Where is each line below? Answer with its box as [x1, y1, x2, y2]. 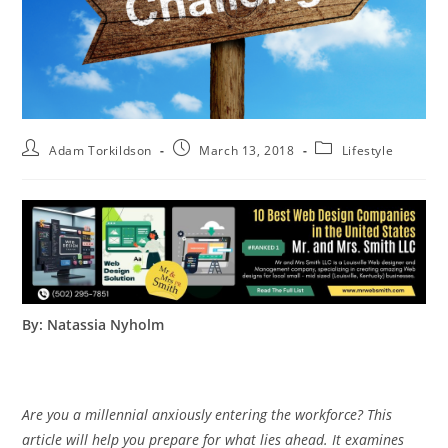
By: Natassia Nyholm [22, 314, 165, 334]
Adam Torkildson [49, 141, 153, 159]
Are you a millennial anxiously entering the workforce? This [22, 404, 393, 424]
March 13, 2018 [199, 141, 295, 159]
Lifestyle [341, 141, 394, 159]
